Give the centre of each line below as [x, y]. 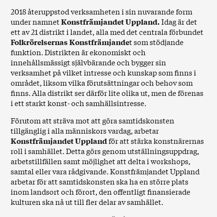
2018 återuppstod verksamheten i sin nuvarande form [102, 11]
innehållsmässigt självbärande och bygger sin [89, 62]
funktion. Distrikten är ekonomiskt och [78, 52]
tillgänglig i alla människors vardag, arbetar [85, 130]
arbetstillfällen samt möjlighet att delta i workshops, [101, 161]
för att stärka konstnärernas [156, 140]
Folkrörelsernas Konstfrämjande [70, 42]
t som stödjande [157, 42]
